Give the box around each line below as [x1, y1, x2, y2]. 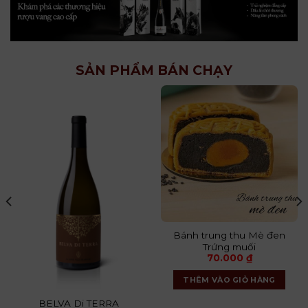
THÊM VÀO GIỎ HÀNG [183, 275, 276, 285]
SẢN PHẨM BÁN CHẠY [76, 61, 232, 78]
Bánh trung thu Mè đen [173, 229, 285, 241]
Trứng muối [203, 241, 256, 252]
